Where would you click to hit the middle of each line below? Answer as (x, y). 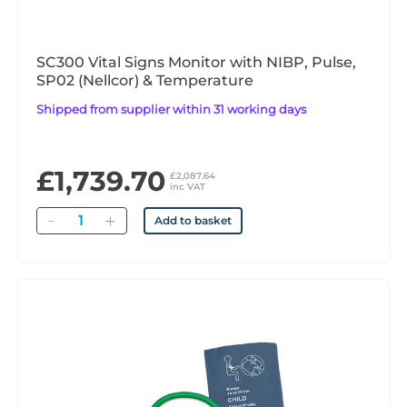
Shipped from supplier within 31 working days (175, 109)
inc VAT (188, 187)
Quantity (92, 216)
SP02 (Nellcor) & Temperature (145, 80)
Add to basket (193, 220)
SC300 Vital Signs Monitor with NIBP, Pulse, (196, 62)
